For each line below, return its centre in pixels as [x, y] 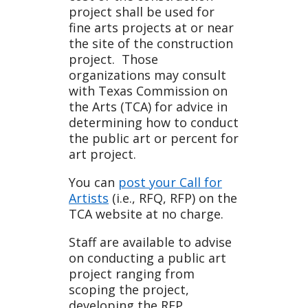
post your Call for [170, 183]
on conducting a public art [147, 258]
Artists [89, 198]
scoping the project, [129, 290]
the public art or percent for [154, 139]
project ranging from [132, 274]
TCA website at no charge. [146, 214]
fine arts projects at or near [151, 28]
